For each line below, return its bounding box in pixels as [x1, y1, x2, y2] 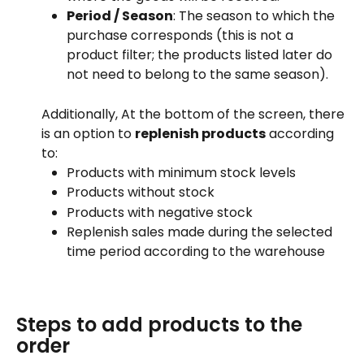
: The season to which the [173, 6, 338, 26]
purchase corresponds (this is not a [67, 26, 297, 45]
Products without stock [67, 183, 214, 202]
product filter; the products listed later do [67, 45, 336, 65]
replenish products [135, 123, 266, 143]
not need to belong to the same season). [67, 65, 328, 84]
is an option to [41, 123, 135, 143]
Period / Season [67, 6, 173, 26]
